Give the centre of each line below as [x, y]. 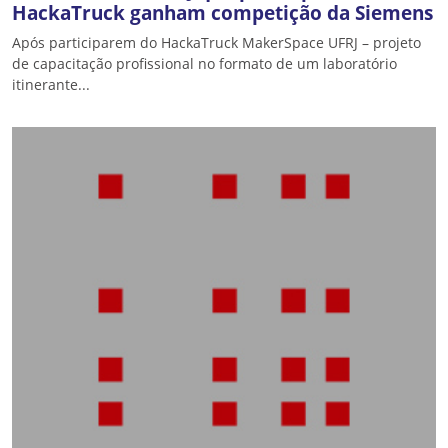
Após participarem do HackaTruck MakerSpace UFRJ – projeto [216, 42]
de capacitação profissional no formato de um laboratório [204, 63]
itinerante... [51, 84]
